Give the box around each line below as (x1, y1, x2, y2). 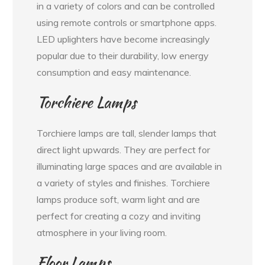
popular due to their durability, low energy (37, 50, 209, 62)
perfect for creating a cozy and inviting (37, 210, 201, 222)
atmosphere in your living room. (37, 227, 167, 239)
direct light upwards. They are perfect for (37, 144, 211, 156)
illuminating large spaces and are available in (37, 160, 222, 173)
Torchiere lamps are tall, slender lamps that (37, 127, 217, 140)
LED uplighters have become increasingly (37, 33, 211, 46)
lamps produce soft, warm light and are (37, 193, 201, 206)
